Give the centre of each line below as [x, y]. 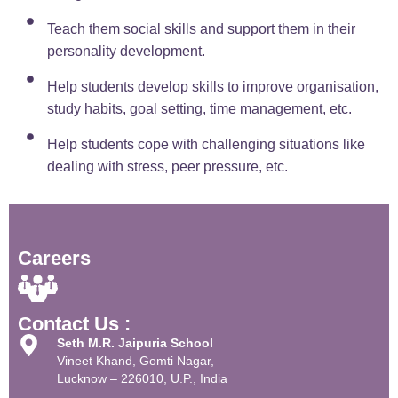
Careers [54, 259]
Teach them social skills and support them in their [201, 29]
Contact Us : [74, 324]
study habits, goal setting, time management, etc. [199, 109]
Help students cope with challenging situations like [206, 145]
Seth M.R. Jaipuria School [135, 343]
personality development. [126, 52]
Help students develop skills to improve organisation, [213, 87]
